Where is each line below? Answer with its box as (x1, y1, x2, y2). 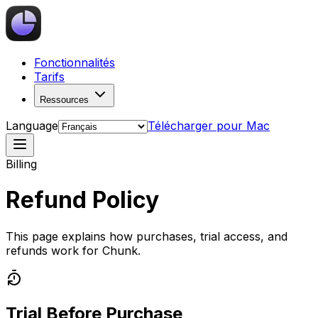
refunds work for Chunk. (6, 243, 141, 258)
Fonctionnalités (34, 55, 115, 70)
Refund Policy (6, 186, 159, 214)
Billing (6, 157, 37, 171)
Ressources (40, 94, 89, 105)
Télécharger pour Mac (148, 119, 270, 133)
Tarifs (34, 70, 65, 84)
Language (6, 119, 58, 133)
